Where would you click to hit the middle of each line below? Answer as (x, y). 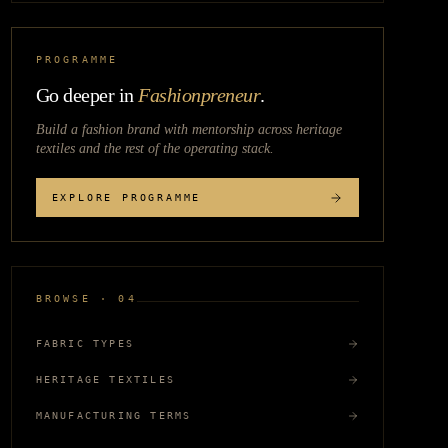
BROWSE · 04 (86, 298)
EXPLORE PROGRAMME (126, 197)
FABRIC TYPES (85, 343)
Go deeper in (84, 95)
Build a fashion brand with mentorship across (165, 129)
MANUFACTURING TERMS (113, 415)
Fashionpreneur (199, 95)
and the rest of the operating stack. (176, 148)
